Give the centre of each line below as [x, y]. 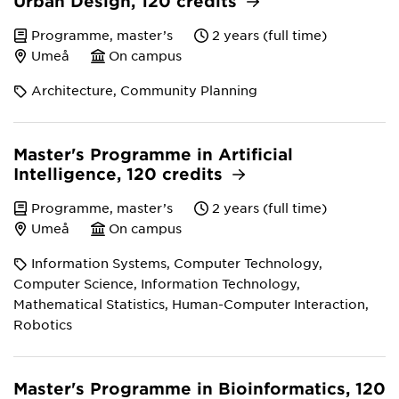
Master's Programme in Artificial [153, 154]
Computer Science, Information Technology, [157, 283]
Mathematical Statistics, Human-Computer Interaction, [191, 304]
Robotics [43, 324]
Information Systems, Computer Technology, [177, 263]
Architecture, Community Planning [144, 90]
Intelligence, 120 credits [121, 174]
